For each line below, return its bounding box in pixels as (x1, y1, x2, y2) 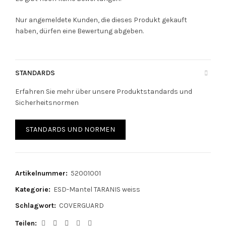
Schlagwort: (15, 201, 58, 210)
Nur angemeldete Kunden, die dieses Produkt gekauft (15, 16, 187, 24)
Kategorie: (15, 185, 52, 194)
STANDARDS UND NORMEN (26, 125, 115, 134)
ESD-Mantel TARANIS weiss (53, 185, 140, 194)
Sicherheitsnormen (15, 98, 79, 107)
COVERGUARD (59, 201, 104, 210)
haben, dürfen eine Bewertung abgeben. (15, 27, 144, 35)
